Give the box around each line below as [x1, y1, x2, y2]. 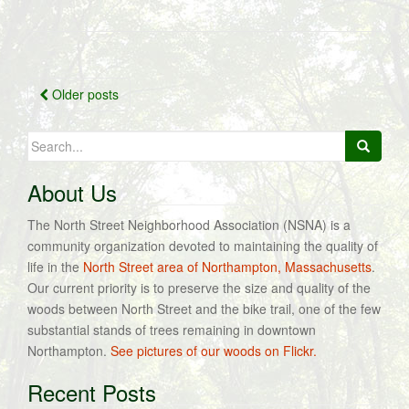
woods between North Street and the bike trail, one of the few [27, 299, 381, 318]
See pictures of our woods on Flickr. [110, 341, 317, 360]
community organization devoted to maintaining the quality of [27, 236, 378, 255]
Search [26, 131, 68, 149]
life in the [27, 257, 83, 276]
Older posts [48, 85, 119, 103]
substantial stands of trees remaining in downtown [27, 320, 316, 339]
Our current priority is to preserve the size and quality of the [27, 278, 371, 297]
